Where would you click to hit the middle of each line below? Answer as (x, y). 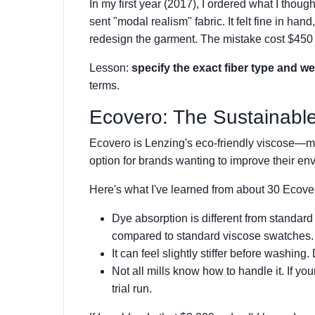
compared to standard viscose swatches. (213, 236)
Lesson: (110, 68)
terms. (104, 85)
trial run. (132, 289)
